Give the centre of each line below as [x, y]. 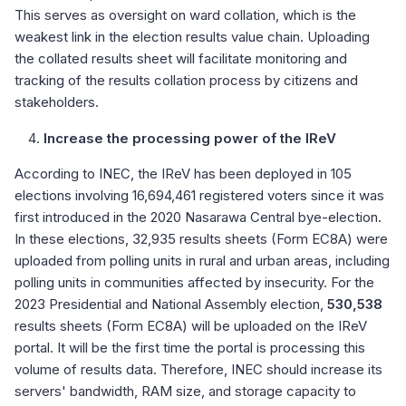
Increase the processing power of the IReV [190, 138]
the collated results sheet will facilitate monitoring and [181, 58]
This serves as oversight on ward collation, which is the [185, 14]
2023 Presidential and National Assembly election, [171, 304]
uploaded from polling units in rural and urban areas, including [202, 260]
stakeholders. [57, 101]
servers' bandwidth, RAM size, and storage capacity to [185, 391]
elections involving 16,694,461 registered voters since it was [199, 195]
